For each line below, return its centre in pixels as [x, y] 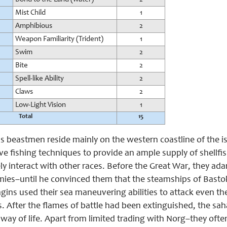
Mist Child [30, 13]
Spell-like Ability [40, 79]
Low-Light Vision [41, 105]
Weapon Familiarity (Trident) [59, 39]
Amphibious [34, 26]
